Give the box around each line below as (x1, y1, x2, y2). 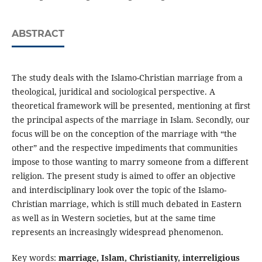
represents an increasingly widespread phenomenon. (11, 226, 223, 238)
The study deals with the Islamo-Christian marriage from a (11, 72, 243, 84)
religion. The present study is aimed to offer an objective (11, 170, 236, 182)
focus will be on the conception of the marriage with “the (11, 128, 237, 140)
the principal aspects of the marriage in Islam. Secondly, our (11, 114, 250, 126)
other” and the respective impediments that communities (11, 142, 237, 154)
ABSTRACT (11, 28, 64, 40)
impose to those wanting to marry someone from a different (11, 156, 249, 168)
